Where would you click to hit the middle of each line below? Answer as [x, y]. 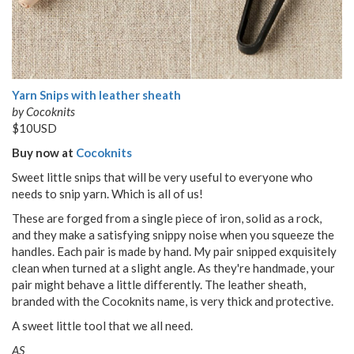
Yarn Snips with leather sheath [96, 94]
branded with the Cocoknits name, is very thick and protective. [173, 301]
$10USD [34, 128]
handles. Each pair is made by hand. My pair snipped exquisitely [174, 251]
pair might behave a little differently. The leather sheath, [159, 284]
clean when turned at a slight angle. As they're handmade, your [173, 267]
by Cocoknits [43, 111]
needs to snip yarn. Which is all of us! [107, 193]
